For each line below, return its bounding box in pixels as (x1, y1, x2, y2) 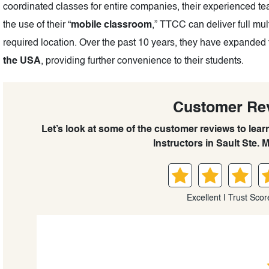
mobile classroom (71, 20, 152, 31)
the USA (3, 56, 41, 67)
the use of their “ (3, 20, 71, 31)
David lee (216, 241, 264, 253)
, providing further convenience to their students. (41, 56, 244, 67)
